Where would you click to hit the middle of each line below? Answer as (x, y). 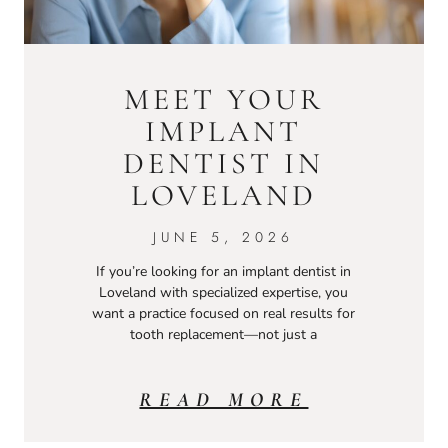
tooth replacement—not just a (224, 335)
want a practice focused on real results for (224, 314)
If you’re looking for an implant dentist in (224, 272)
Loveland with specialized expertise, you (224, 293)
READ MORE (224, 400)
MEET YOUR (223, 100)
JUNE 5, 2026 (224, 237)
